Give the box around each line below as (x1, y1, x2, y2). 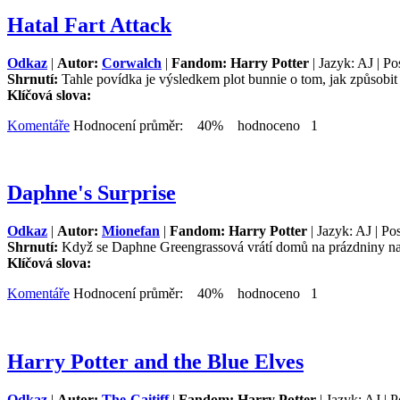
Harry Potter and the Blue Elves (7, 350, 304, 374)
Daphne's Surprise (7, 181, 176, 205)
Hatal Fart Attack (7, 12, 171, 37)
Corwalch (102, 54, 162, 71)
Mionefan (102, 223, 160, 239)
